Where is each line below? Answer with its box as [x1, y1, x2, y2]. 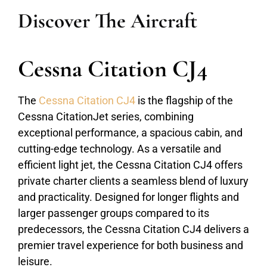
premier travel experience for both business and [18, 239, 243, 252]
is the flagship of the [135, 94, 233, 107]
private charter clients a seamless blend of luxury [18, 175, 249, 187]
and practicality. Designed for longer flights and [18, 191, 239, 203]
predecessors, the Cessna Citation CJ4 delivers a [18, 223, 249, 235]
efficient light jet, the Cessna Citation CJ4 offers [18, 159, 243, 171]
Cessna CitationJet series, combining [18, 110, 194, 123]
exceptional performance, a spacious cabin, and [18, 126, 243, 139]
